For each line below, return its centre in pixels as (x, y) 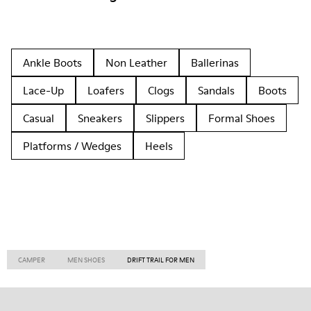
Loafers (106, 90)
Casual (39, 118)
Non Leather (136, 62)
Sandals (216, 90)
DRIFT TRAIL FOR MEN (161, 260)
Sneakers (100, 118)
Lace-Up (43, 90)
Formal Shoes (242, 118)
